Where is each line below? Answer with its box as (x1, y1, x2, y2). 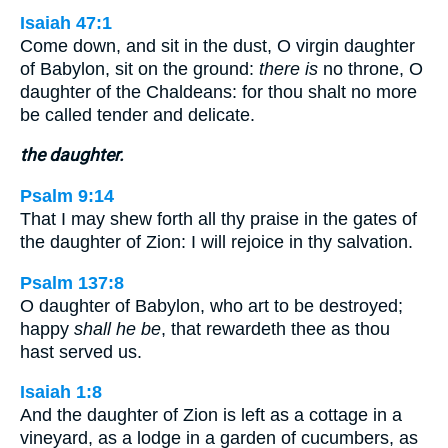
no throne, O (318, 58, 423, 79)
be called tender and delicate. (20, 104, 255, 125)
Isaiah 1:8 (20, 382, 102, 403)
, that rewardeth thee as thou (161, 318, 390, 339)
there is (259, 58, 318, 79)
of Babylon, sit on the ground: (20, 58, 259, 79)
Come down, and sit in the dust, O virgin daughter (20, 35, 415, 56)
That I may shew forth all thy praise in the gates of (20, 208, 417, 229)
